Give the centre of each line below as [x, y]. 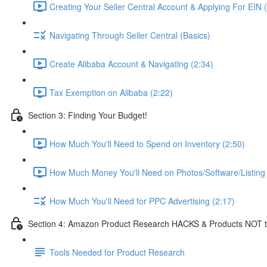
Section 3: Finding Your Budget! [88, 115]
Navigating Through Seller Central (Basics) [130, 35]
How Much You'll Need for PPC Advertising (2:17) [142, 201]
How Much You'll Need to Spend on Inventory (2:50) [147, 143]
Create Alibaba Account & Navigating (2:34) [131, 63]
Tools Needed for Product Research [117, 252]
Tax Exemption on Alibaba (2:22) [111, 92]
